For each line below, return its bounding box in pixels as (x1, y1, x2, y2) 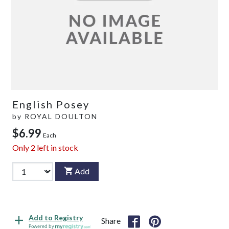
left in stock (35, 142, 78, 152)
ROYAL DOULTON (25, 111, 98, 121)
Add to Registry (29, 213, 83, 222)
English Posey (12, 98, 89, 110)
